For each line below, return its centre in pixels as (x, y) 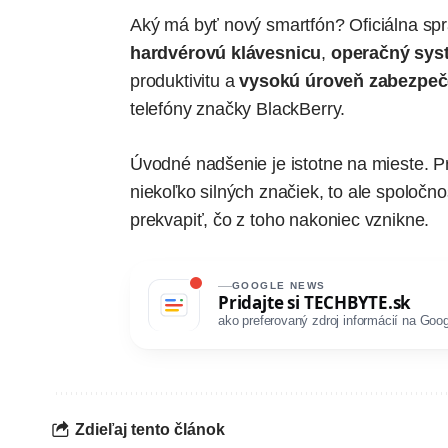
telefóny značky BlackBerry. (238, 108)
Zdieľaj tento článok (150, 430)
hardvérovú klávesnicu (226, 52)
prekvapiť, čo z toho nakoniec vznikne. (280, 219)
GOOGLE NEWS (279, 286)
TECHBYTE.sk (357, 303)
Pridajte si (261, 303)
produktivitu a (185, 80)
